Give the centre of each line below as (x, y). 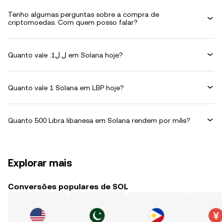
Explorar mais (40, 163)
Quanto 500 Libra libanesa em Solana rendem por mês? (99, 120)
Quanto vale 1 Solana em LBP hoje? (66, 87)
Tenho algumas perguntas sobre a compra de (83, 14)
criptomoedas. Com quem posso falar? (73, 22)
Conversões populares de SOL (68, 187)
